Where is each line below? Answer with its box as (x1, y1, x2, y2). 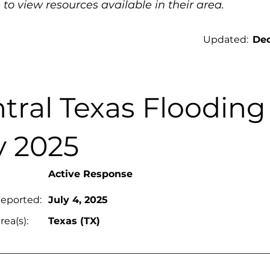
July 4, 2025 (48, 194, 108, 206)
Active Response (48, 168, 133, 180)
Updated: (203, 34, 248, 45)
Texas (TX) (48, 215, 100, 227)
